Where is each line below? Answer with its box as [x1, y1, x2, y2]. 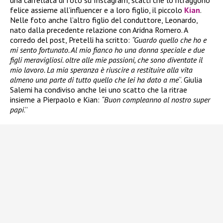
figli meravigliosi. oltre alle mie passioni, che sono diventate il [10, 54, 203, 65]
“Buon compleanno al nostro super [102, 94, 210, 105]
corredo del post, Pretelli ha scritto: [10, 34, 132, 45]
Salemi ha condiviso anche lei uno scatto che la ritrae [10, 84, 187, 95]
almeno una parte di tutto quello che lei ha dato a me [10, 74, 179, 85]
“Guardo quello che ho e [132, 34, 207, 45]
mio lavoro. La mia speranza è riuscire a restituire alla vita [10, 64, 193, 75]
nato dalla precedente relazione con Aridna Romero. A [10, 24, 188, 35]
